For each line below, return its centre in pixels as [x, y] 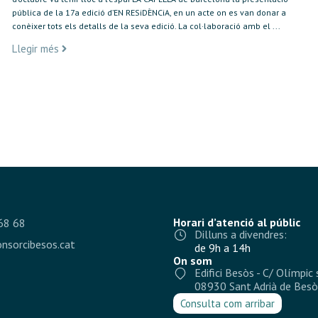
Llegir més [35, 48]
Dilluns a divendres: [241, 234]
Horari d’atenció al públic [237, 222]
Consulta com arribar [227, 303]
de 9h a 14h [223, 247]
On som [193, 260]
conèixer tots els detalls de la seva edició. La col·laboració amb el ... [146, 26]
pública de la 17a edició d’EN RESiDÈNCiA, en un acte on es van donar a [149, 13]
